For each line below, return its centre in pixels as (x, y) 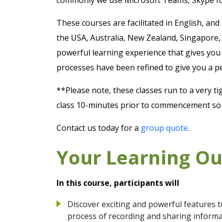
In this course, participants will (118, 183)
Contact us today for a (99, 128)
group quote (164, 128)
